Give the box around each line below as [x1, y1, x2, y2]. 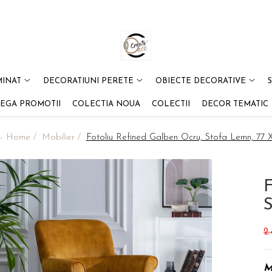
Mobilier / [41, 133, 84, 142]
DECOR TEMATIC [201, 100, 268, 108]
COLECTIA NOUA [72, 100, 140, 108]
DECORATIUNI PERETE [42, 77, 134, 85]
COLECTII [151, 100, 190, 108]
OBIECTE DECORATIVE [155, 77, 246, 85]
